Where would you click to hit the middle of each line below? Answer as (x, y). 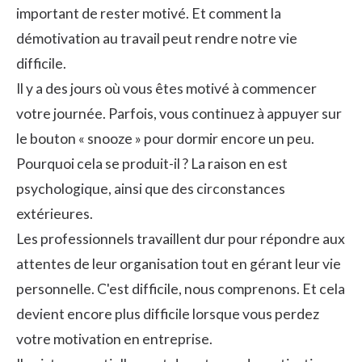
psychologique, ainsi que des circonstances (151, 188)
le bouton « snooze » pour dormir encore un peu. (165, 138)
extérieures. (55, 213)
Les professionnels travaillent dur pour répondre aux (181, 238)
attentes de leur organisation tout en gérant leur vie (179, 263)
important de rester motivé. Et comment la (149, 13)
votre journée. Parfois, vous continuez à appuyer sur (179, 113)
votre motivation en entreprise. (114, 339)
